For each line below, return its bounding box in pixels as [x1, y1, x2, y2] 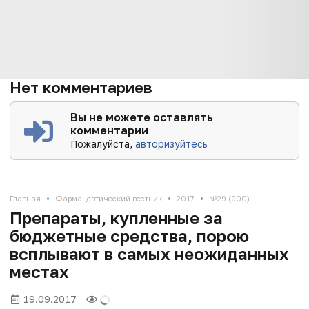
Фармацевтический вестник [55, 194, 162, 203]
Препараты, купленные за [10, 208, 223, 228]
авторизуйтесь [135, 138, 208, 150]
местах [10, 261, 69, 282]
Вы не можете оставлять [70, 110, 214, 125]
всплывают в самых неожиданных [10, 243, 289, 264]
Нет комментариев [10, 78, 152, 97]
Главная [10, 194, 41, 203]
